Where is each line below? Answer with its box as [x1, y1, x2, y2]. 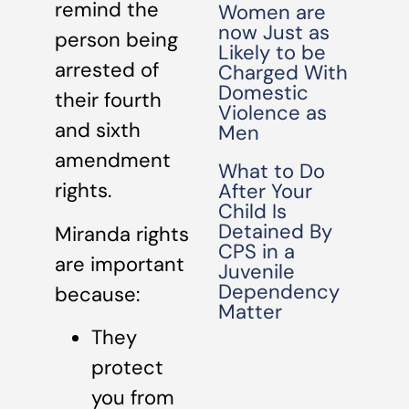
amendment [55, 147, 171, 174]
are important [55, 250, 184, 278]
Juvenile [218, 258, 296, 285]
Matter [218, 299, 283, 325]
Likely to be [218, 39, 327, 66]
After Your [218, 178, 313, 204]
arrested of [55, 57, 159, 84]
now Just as [218, 19, 330, 46]
